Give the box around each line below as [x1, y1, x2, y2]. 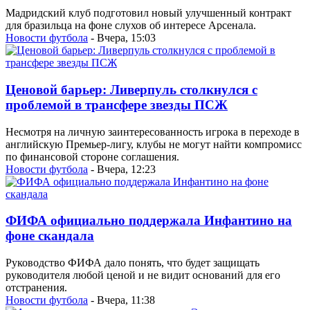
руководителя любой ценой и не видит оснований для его [6, 269, 280, 282]
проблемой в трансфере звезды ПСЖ [6, 97, 228, 112]
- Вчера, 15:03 [88, 32, 156, 44]
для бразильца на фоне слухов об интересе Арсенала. [6, 19, 256, 32]
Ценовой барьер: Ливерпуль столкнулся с [6, 82, 257, 97]
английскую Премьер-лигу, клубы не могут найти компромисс [6, 138, 302, 150]
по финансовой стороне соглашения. [6, 150, 179, 163]
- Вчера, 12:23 [88, 163, 156, 175]
